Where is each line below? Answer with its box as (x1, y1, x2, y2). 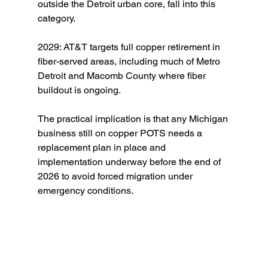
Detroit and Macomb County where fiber (37, 70, 208, 81)
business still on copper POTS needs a (37, 127, 205, 139)
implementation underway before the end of (37, 156, 223, 167)
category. (37, 13, 75, 24)
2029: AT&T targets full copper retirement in (37, 41, 223, 53)
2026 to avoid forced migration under (37, 170, 195, 182)
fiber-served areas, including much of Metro (37, 56, 223, 67)
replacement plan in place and (37, 142, 168, 153)
